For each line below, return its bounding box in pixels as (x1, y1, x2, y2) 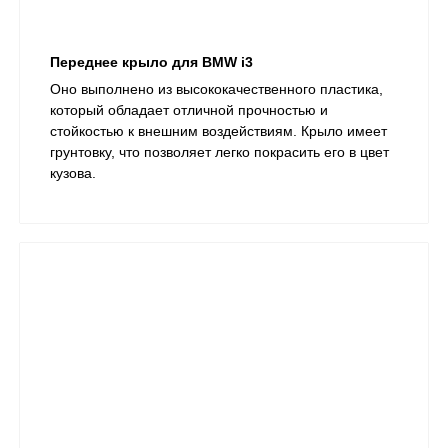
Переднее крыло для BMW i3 (50, 54, 253, 71)
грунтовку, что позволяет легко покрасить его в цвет (50, 144, 389, 161)
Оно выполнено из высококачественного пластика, (50, 81, 383, 98)
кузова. (50, 165, 96, 182)
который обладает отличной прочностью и (50, 102, 328, 119)
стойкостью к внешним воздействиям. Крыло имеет (50, 123, 387, 140)
